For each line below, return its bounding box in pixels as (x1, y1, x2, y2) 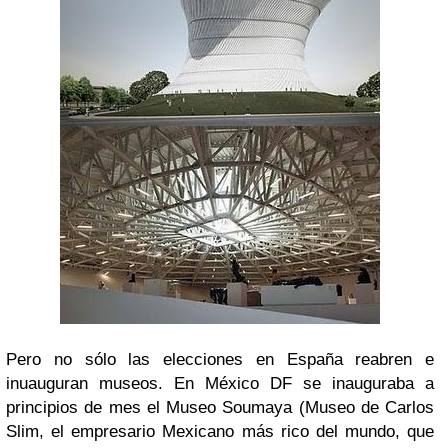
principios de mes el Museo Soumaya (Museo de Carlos (6, 398, 434, 417)
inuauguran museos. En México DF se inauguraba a (6, 374, 434, 393)
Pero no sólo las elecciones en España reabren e (6, 350, 434, 369)
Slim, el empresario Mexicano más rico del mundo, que (6, 422, 434, 441)
